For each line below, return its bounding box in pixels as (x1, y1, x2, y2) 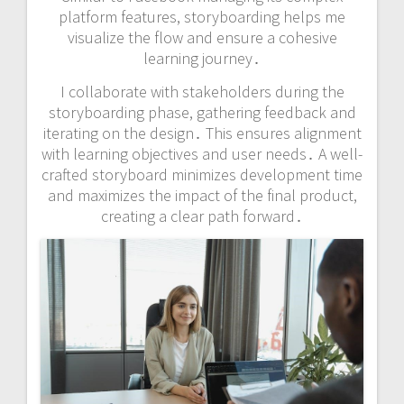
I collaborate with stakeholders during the (60, 80, 344, 102)
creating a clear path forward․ (101, 205, 303, 226)
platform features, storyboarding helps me (59, 5, 345, 27)
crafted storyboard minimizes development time (41, 163, 363, 185)
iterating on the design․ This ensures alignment (42, 122, 362, 143)
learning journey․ (143, 47, 261, 69)
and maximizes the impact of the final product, (47, 184, 357, 206)
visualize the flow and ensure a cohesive (67, 26, 337, 48)
